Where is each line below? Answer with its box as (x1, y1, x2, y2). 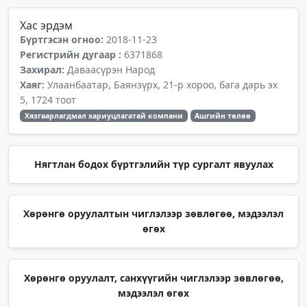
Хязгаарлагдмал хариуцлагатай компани (24, 111, 183, 121)
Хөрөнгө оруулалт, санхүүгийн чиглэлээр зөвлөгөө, (23, 271, 284, 284)
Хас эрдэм (20, 18, 73, 33)
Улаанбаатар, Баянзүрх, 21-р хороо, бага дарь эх (47, 78, 278, 91)
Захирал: (20, 63, 67, 76)
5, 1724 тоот (20, 93, 76, 106)
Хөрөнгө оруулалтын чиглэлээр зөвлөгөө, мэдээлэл (23, 207, 284, 220)
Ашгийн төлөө (195, 111, 251, 121)
